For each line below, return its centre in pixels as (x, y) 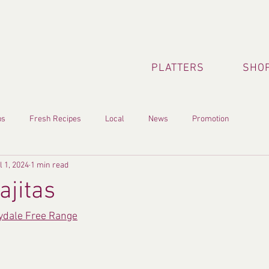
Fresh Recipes (55, 119)
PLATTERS (178, 68)
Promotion (211, 119)
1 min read (50, 165)
